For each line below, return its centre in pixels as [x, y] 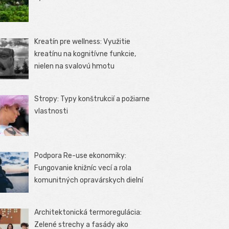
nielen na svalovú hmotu [75, 66]
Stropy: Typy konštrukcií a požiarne [92, 99]
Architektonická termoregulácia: [88, 212]
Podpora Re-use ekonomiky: [81, 155]
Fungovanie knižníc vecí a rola [83, 168]
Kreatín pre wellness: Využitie [83, 42]
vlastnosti [51, 111]
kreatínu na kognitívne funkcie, [85, 54]
